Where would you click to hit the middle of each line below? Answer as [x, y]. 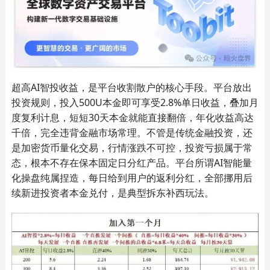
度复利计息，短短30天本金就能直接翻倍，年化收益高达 [132, 117]
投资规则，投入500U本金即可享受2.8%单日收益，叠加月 [135, 102]
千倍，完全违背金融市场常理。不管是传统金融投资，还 [132, 132]
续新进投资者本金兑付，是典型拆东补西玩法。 [112, 193]
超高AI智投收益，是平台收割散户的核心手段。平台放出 [131, 87]
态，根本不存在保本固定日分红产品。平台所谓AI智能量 [131, 162]
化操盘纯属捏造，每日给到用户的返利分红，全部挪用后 [132, 177]
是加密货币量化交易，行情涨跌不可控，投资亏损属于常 [132, 147]
